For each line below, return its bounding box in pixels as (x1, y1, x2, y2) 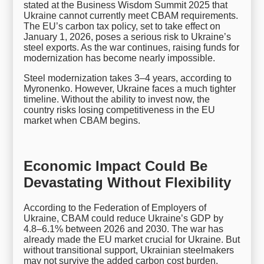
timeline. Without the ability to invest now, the (24, 94, 210, 104)
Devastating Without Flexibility (24, 174, 232, 190)
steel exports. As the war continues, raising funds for (24, 42, 240, 52)
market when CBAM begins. (24, 115, 141, 126)
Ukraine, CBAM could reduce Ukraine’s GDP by (24, 213, 224, 223)
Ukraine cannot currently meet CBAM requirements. (24, 10, 239, 21)
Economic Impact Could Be (24, 157, 208, 174)
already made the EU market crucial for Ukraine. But (24, 234, 240, 245)
